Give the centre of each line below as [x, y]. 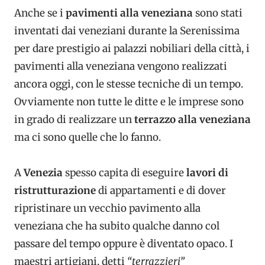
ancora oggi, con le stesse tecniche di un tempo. [129, 84]
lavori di [206, 172]
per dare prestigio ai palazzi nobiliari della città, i [132, 48]
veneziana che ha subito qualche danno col [117, 226]
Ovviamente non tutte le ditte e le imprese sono [129, 101]
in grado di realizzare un [74, 119]
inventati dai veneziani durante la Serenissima [127, 30]
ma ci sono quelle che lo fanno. [88, 137]
